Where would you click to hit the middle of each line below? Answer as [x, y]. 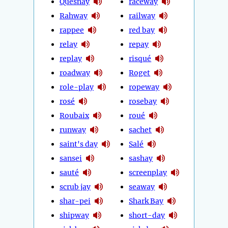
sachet [140, 130]
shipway [74, 215]
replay [71, 58]
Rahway [74, 16]
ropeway [144, 87]
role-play [77, 87]
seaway [142, 187]
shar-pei [75, 201]
